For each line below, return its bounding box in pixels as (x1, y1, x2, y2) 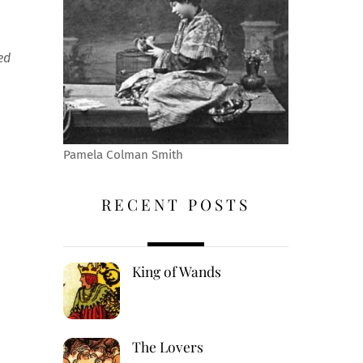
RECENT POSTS (100, 194, 250, 216)
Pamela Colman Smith (62, 147, 183, 162)
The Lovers (131, 337, 203, 357)
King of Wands (131, 262, 221, 281)
